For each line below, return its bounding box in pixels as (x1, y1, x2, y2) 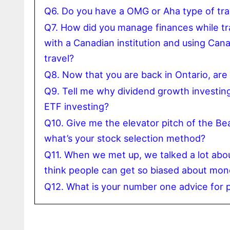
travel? (44, 52, 74, 64)
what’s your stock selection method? (44, 132, 205, 144)
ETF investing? (44, 101, 109, 112)
